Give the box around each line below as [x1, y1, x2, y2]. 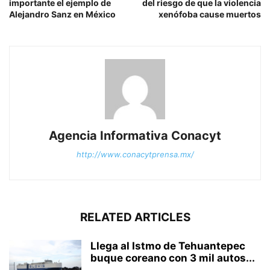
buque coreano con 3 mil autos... [90, 251, 255, 264]
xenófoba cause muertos [159, 8, 261, 19]
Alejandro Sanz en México [9, 8, 116, 19]
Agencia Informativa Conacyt [49, 128, 221, 143]
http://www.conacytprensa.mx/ [76, 149, 194, 159]
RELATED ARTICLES [80, 210, 190, 224]
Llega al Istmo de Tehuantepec [90, 239, 245, 252]
